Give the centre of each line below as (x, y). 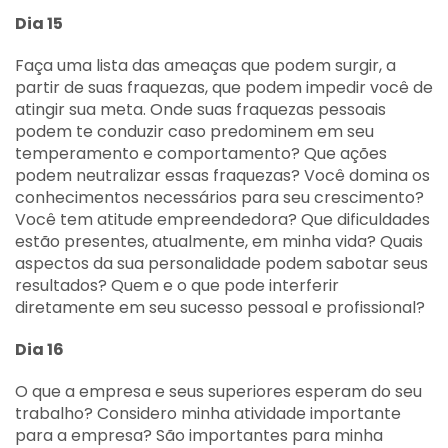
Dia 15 (39, 23)
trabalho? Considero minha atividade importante (208, 413)
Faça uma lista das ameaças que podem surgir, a (205, 65)
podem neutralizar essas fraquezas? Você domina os (222, 175)
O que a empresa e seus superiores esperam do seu (218, 391)
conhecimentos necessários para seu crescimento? (219, 197)
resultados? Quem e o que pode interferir (177, 285)
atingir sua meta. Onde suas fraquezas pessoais (200, 109)
